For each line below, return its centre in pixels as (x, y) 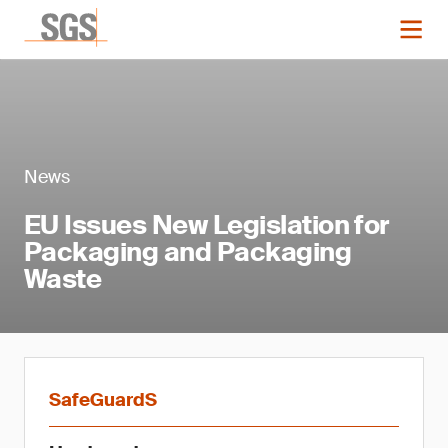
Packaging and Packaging (188, 252)
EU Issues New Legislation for (206, 225)
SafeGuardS (103, 400)
